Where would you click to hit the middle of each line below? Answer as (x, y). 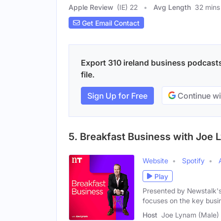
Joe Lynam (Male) (190, 215)
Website (155, 161)
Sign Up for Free (117, 95)
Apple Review (91, 7)
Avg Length (172, 7)
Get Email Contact (110, 23)
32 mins (207, 7)
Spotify (193, 161)
